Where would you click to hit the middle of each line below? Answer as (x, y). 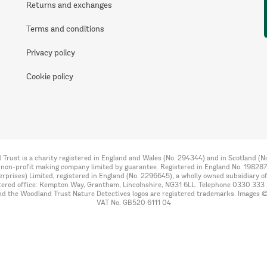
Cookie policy (49, 77)
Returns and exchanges (69, 6)
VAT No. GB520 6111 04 (133, 203)
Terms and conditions (65, 30)
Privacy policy (50, 54)
